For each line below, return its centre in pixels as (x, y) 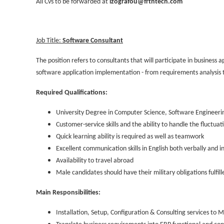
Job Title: (49, 41)
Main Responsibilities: (68, 193)
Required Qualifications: (72, 93)
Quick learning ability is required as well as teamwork (130, 137)
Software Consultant (93, 41)
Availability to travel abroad (95, 161)
